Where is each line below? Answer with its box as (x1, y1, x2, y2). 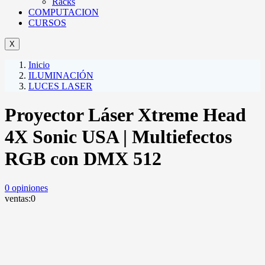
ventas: (5, 193, 31, 203)
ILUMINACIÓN (28, 70, 93, 80)
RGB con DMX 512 (5, 148, 161, 170)
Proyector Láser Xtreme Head (5, 104, 246, 126)
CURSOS (28, 17, 66, 28)
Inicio (28, 59, 50, 70)
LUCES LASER (28, 80, 92, 91)
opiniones (9, 182, 48, 193)
